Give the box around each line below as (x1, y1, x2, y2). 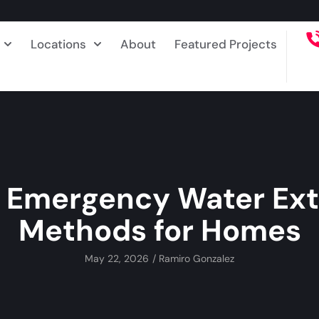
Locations (30, 36, 86, 52)
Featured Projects (174, 36, 277, 52)
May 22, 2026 (85, 252, 149, 266)
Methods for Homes (18, 211, 301, 251)
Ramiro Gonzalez (156, 252, 234, 266)
